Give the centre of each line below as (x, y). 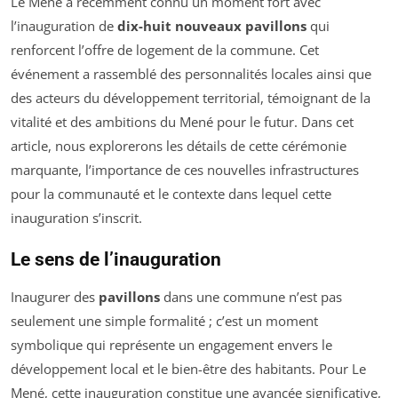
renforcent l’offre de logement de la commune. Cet (165, 50)
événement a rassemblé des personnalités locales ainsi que (191, 74)
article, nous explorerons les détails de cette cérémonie (179, 146)
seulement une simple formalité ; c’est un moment (164, 321)
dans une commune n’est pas (251, 297)
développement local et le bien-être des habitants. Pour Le (188, 369)
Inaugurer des (55, 297)
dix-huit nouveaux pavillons (212, 26)
